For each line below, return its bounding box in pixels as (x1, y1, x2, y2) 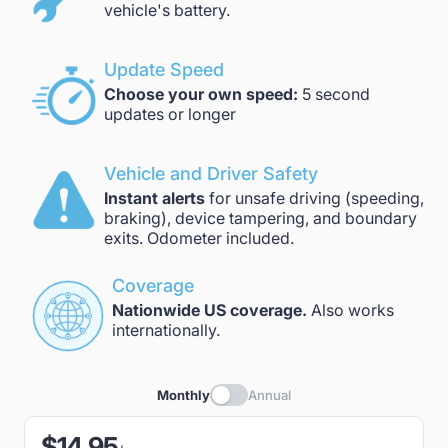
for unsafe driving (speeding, (209, 188, 424, 208)
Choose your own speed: (104, 84, 298, 104)
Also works (307, 300, 394, 320)
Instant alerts (104, 188, 209, 208)
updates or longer (104, 104, 236, 124)
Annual (248, 387, 291, 403)
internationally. (112, 320, 220, 340)
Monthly (157, 387, 210, 403)
